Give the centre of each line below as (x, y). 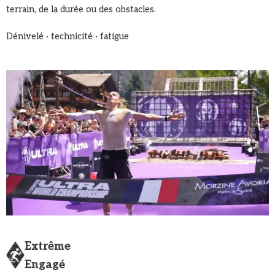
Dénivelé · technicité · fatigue (68, 36)
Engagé (45, 265)
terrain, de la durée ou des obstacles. (81, 9)
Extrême (48, 247)
